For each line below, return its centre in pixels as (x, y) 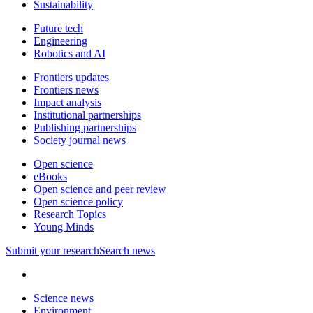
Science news (64, 298)
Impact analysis (67, 102)
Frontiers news (66, 89)
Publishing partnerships (85, 127)
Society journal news (80, 140)
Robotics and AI (70, 53)
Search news (127, 250)
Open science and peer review (100, 189)
